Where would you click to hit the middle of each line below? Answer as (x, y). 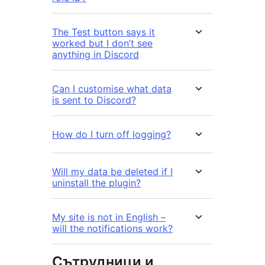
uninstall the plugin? (96, 183)
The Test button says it (104, 32)
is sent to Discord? (94, 100)
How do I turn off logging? (112, 135)
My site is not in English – (109, 217)
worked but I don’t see (102, 43)
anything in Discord (96, 55)
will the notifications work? (112, 229)
